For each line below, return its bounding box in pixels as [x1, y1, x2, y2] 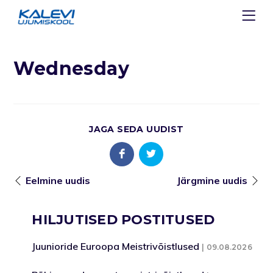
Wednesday [13, 57, 130, 80]
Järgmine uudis [176, 174, 247, 186]
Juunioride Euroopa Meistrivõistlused [32, 240, 200, 252]
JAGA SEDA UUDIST [89, 124, 184, 135]
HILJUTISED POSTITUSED [32, 211, 215, 228]
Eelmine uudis [26, 174, 91, 186]
